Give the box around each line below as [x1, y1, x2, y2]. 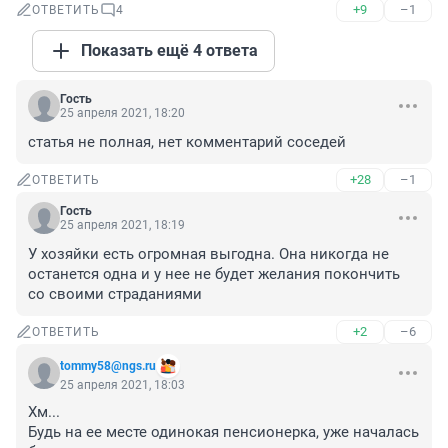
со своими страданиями [28, 285, 202, 304]
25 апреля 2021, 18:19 [60, 218, 185, 233]
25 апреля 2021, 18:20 [60, 106, 185, 121]
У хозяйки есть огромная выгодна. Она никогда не [28, 245, 389, 264]
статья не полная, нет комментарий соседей [28, 133, 346, 152]
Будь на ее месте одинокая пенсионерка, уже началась [28, 423, 419, 442]
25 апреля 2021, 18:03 [60, 378, 185, 393]
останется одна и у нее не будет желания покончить [28, 265, 400, 284]
